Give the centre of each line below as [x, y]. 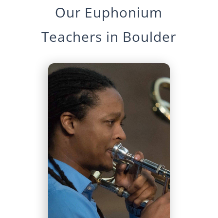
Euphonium [124, 12]
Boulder [150, 36]
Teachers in [82, 36]
